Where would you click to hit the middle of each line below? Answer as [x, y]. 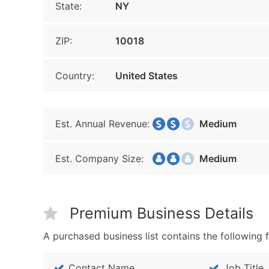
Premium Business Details [162, 213]
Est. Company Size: [99, 159]
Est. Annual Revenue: [102, 124]
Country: [75, 76]
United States [147, 76]
